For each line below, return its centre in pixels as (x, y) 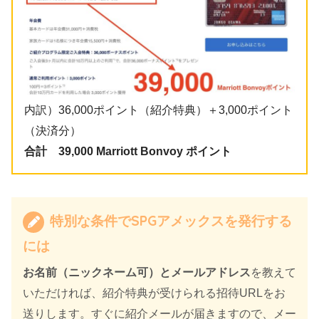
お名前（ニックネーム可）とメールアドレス (137, 272)
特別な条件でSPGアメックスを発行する (169, 220)
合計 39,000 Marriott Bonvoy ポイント (128, 151)
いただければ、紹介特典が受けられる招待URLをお (154, 293)
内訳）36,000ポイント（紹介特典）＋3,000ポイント (158, 110)
